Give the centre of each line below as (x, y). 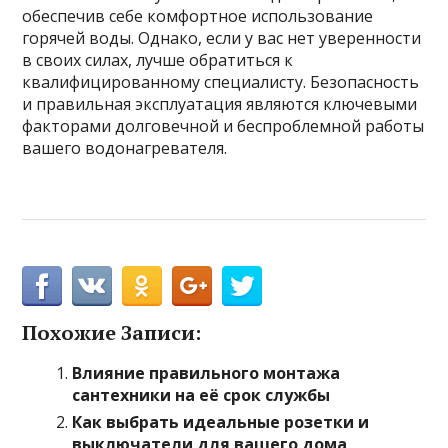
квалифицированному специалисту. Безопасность (221, 82)
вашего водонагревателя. (125, 148)
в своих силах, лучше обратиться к (158, 60)
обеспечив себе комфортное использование (198, 16)
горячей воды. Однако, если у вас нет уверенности (222, 38)
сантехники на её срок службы (201, 395)
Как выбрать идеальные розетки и (221, 422)
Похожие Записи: (112, 332)
